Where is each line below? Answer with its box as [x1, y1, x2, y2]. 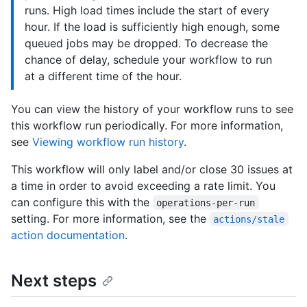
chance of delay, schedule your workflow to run [25, 52, 272, 66]
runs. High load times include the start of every [25, 3, 269, 17]
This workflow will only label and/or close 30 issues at [11, 162, 293, 176]
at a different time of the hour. [25, 69, 182, 83]
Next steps [11, 270, 97, 291]
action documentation [11, 228, 125, 242]
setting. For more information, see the [11, 211, 210, 225]
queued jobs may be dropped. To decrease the [25, 36, 268, 50]
